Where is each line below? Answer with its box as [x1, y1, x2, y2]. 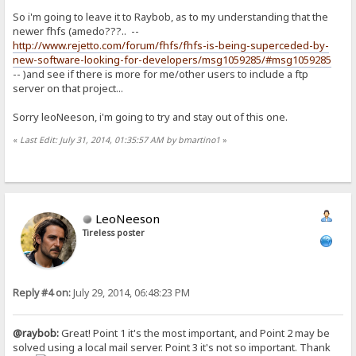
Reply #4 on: [13, 286, 72, 300]
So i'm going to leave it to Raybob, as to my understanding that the [13, 10, 329, 25]
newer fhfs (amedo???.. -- [13, 24, 147, 39]
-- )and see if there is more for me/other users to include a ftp [13, 67, 309, 82]
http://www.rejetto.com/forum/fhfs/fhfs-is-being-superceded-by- [13, 38, 330, 53]
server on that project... [13, 81, 124, 96]
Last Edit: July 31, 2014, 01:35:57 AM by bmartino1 [20, 133, 221, 145]
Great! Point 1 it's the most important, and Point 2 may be [59, 326, 331, 341]
